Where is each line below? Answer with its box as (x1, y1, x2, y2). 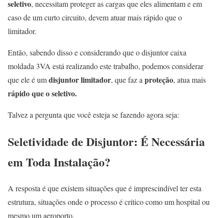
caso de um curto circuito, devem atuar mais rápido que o (8, 12, 182, 22)
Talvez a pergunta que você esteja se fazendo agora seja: (8, 109, 179, 120)
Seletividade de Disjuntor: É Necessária (8, 132, 205, 150)
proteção (145, 73, 173, 85)
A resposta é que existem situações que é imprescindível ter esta (8, 183, 201, 194)
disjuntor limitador (49, 73, 111, 85)
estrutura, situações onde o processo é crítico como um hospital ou (8, 197, 210, 207)
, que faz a (111, 74, 145, 85)
